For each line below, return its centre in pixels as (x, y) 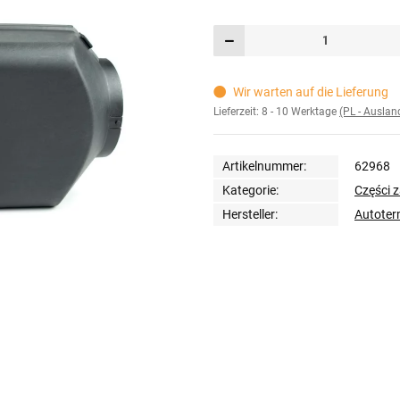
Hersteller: (250, 214)
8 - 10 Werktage (300, 112)
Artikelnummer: (264, 166)
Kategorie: (250, 190)
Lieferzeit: (237, 112)
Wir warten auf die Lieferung (310, 92)
